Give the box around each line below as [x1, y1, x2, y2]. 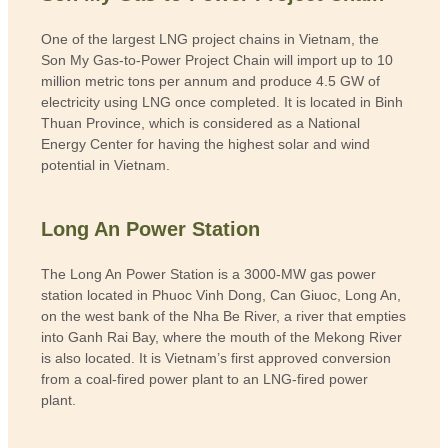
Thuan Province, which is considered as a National [41, 115, 361, 132]
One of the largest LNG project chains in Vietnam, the [41, 31, 380, 48]
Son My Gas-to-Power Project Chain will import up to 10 [41, 52, 394, 69]
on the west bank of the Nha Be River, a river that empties [41, 308, 407, 325]
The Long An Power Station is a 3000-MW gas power [41, 266, 377, 283]
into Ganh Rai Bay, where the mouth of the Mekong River [41, 329, 403, 346]
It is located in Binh [284, 94, 404, 111]
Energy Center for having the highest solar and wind [41, 136, 371, 153]
